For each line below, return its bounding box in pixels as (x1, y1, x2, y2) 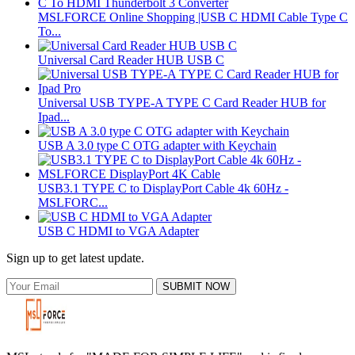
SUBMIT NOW (162, 280, 230, 292)
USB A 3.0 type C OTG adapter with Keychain (38, 138, 277, 152)
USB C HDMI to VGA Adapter (38, 223, 199, 238)
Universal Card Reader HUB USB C (38, 52, 224, 67)
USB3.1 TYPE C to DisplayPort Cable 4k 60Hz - (38, 181, 288, 195)
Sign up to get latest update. (6, 250, 144, 265)
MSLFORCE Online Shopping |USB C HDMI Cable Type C (38, 10, 348, 24)
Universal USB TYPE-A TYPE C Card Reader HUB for (38, 95, 326, 109)
